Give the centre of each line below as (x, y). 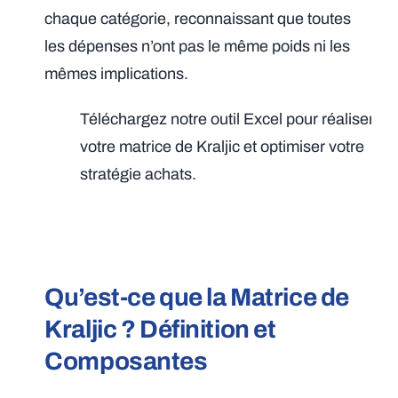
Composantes (126, 362)
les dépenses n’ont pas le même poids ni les (198, 47)
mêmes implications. (117, 74)
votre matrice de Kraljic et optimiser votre (223, 147)
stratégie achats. (139, 175)
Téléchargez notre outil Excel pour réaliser (227, 119)
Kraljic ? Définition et (160, 330)
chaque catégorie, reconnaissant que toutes (198, 19)
